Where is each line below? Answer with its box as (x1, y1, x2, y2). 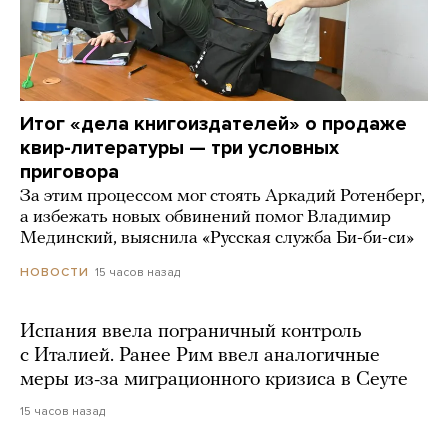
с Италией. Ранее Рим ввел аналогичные (20, 345, 380, 366)
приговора (20, 159, 119, 184)
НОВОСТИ (20, 264, 89, 279)
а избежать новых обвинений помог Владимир (20, 207, 391, 227)
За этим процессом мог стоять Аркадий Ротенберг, (20, 186, 425, 206)
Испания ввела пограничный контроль (20, 321, 362, 342)
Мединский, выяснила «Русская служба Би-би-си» (20, 228, 414, 248)
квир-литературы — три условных (20, 135, 339, 160)
